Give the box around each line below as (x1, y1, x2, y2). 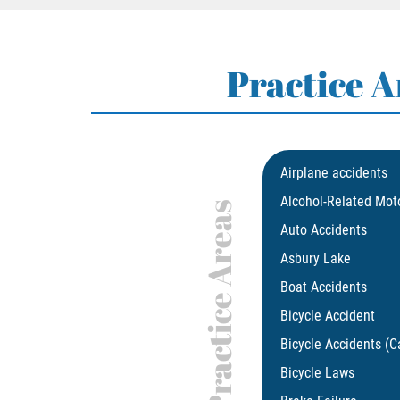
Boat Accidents (279, 279, 367, 296)
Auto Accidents (279, 221, 367, 239)
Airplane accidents (279, 164, 387, 182)
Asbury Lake (279, 250, 351, 268)
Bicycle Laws (279, 364, 354, 382)
